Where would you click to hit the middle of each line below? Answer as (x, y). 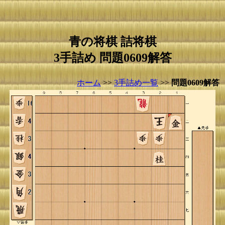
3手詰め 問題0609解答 (113, 58)
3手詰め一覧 (136, 83)
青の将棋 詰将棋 (113, 42)
